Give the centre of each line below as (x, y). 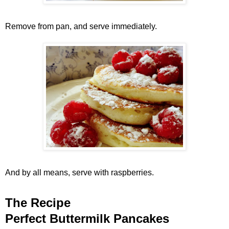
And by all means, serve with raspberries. (83, 172)
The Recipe (38, 202)
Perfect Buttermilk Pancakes (87, 218)
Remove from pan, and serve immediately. (81, 26)
